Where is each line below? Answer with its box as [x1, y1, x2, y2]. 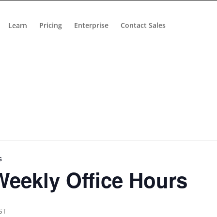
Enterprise [74, 20, 108, 30]
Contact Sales [121, 20, 166, 30]
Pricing [39, 20, 62, 30]
